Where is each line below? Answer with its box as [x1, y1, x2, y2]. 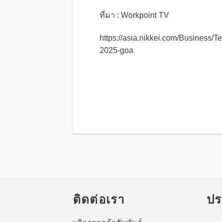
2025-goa [100, 46, 133, 55]
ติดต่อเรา [73, 193, 125, 206]
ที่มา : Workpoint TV [100, 10, 169, 19]
